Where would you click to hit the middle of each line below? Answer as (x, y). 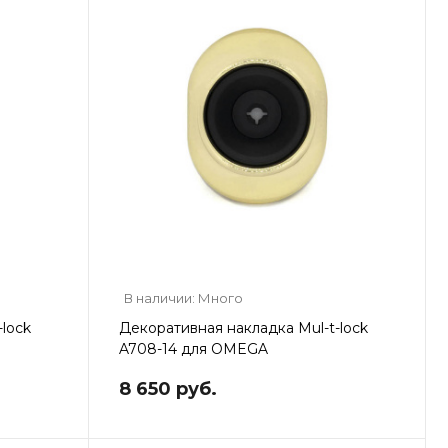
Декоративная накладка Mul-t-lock (243, 327)
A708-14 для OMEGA (193, 348)
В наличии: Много (183, 297)
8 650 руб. (167, 388)
